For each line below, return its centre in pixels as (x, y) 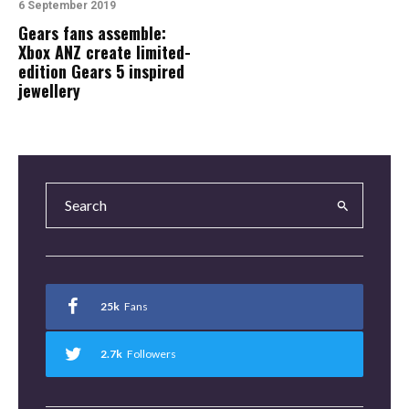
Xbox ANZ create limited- (105, 52)
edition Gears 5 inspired (101, 71)
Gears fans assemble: (92, 33)
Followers (152, 354)
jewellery (49, 90)
